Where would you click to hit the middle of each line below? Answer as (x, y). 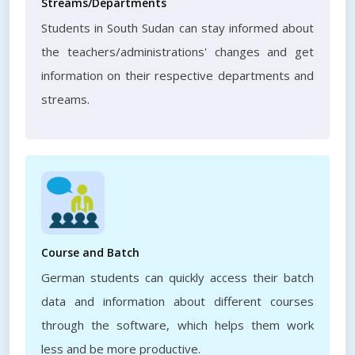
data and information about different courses (177, 301)
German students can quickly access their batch (177, 277)
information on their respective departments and (177, 75)
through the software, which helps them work (177, 325)
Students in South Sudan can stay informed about (177, 28)
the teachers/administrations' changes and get (177, 52)
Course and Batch (90, 252)
